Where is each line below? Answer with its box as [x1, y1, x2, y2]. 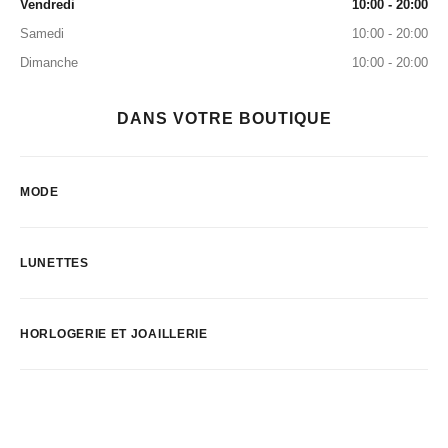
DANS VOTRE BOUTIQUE [116, 110, 332, 127]
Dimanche [20, 55, 78, 70]
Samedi [20, 26, 64, 41]
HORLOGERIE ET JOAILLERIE [20, 327, 208, 341]
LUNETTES [20, 256, 89, 270]
